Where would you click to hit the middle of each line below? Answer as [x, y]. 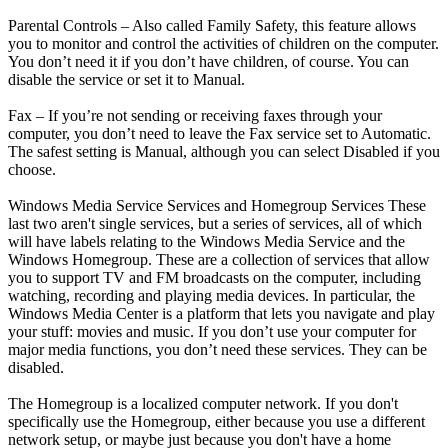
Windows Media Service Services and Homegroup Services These [217, 205]
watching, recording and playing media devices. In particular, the [211, 295]
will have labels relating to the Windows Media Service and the [206, 241]
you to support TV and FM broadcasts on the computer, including [214, 277]
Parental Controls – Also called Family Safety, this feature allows [212, 25]
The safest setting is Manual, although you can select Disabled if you [224, 151]
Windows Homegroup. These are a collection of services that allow [219, 259]
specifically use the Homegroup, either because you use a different [216, 421]
